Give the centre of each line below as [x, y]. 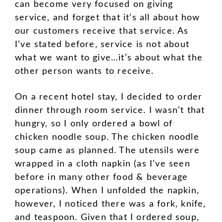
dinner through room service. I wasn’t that [110, 110]
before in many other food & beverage [102, 177]
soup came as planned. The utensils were [107, 150]
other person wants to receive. [84, 71]
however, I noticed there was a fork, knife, [111, 204]
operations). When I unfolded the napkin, [107, 191]
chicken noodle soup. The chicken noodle [107, 137]
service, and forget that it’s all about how [108, 18]
